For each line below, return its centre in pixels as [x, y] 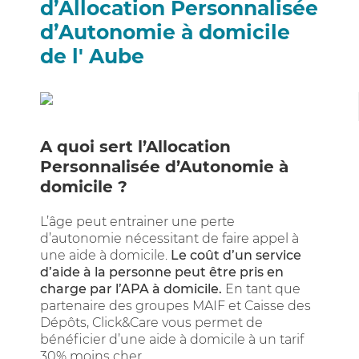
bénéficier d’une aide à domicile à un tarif [172, 339]
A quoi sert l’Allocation [135, 147]
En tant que [261, 289]
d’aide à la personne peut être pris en [162, 272]
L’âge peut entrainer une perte [137, 222]
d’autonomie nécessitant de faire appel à [169, 238]
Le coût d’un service [236, 255]
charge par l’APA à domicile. [131, 289]
